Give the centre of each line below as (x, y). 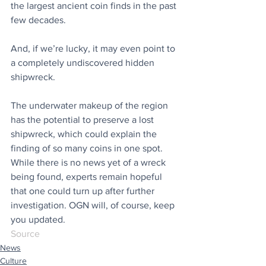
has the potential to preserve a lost (83, 119)
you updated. (38, 219)
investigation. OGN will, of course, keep (94, 205)
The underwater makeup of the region (91, 105)
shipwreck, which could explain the (85, 134)
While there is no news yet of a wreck (89, 162)
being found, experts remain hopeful (88, 176)
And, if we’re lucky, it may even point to (94, 48)
